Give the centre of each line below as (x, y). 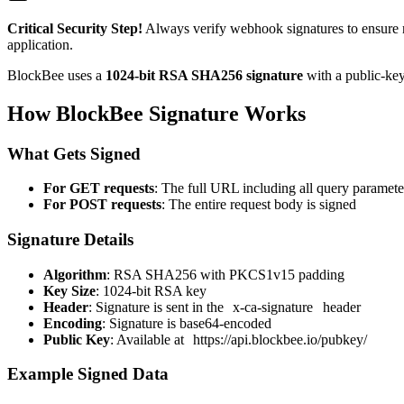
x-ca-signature (273, 307)
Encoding (73, 323)
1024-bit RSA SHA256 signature (204, 75)
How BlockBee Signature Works (156, 113)
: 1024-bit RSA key (151, 290)
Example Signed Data (88, 374)
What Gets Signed (74, 153)
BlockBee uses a (56, 75)
